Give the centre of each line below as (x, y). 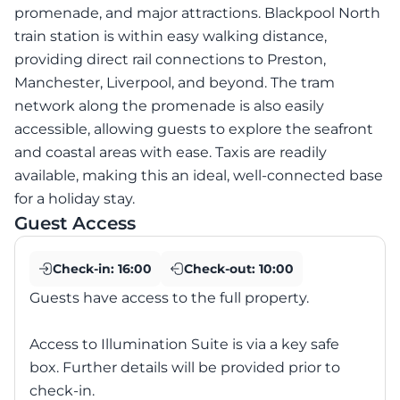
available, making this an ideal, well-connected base (199, 176)
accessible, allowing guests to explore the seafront (194, 129)
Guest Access (75, 224)
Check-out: (221, 269)
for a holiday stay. (75, 199)
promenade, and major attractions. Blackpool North (197, 13)
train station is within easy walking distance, (171, 37)
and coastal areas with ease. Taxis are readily (171, 153)
